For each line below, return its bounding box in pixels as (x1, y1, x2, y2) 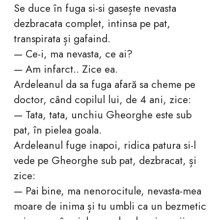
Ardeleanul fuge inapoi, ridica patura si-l (14, 137, 196, 153)
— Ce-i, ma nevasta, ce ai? (14, 46, 133, 61)
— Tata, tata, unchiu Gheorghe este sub (14, 107, 192, 122)
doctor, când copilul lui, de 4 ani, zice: (14, 91, 191, 107)
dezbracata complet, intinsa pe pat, (14, 15, 170, 31)
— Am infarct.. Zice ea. (14, 61, 118, 77)
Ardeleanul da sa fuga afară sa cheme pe (14, 76, 195, 92)
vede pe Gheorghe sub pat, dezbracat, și (14, 152, 196, 168)
